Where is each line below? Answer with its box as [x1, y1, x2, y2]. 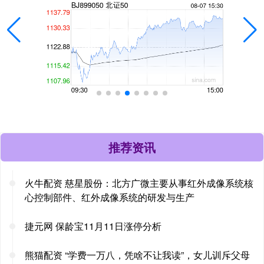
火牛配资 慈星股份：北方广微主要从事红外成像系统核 [25, 176, 253, 190]
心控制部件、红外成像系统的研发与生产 [25, 190, 194, 204]
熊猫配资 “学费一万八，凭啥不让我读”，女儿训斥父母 [25, 247, 250, 262]
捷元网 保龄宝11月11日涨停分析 [25, 219, 161, 233]
